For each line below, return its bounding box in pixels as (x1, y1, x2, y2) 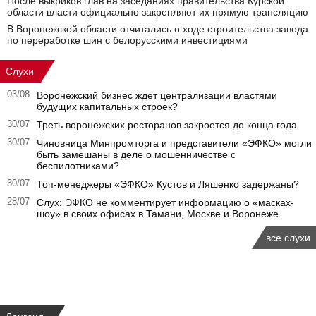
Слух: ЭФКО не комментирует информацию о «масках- (37, 197, 294, 208)
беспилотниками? (37, 160, 119, 171)
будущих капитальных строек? (37, 101, 178, 112)
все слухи (266, 232, 310, 243)
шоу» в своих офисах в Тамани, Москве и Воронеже (37, 208, 279, 219)
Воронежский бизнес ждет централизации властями (37, 90, 277, 101)
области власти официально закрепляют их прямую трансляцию (7, 6, 308, 18)
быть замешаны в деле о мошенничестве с (37, 149, 236, 160)
